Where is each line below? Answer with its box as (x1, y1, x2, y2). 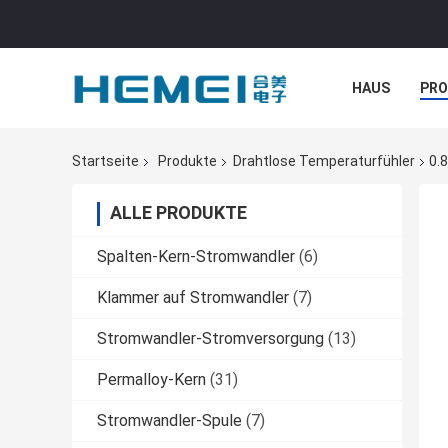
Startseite (72, 153, 139, 170)
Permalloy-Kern (97, 370, 206, 390)
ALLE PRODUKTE (110, 202, 247, 224)
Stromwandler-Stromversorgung (97, 329, 324, 349)
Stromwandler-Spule (97, 411, 242, 431)
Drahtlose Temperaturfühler (233, 153, 415, 170)
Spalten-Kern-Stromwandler (97, 247, 295, 267)
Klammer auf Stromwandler (97, 288, 289, 308)
